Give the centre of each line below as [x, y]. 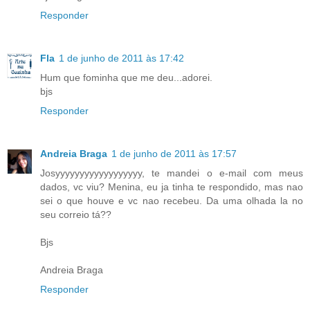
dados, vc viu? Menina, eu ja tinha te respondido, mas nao [172, 187]
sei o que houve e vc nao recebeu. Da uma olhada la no [172, 201]
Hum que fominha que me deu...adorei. [126, 78]
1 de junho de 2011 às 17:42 [121, 58]
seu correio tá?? [76, 215]
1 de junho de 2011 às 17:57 [174, 154]
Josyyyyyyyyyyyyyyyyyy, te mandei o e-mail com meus [172, 173]
